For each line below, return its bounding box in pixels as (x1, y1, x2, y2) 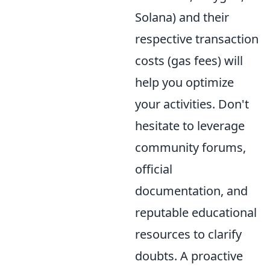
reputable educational (135, 204, 257, 221)
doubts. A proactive (135, 247, 243, 264)
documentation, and (135, 182, 248, 199)
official (135, 160, 172, 177)
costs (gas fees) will (135, 52, 243, 69)
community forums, (135, 139, 246, 155)
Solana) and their (135, 8, 229, 25)
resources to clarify (135, 225, 242, 242)
